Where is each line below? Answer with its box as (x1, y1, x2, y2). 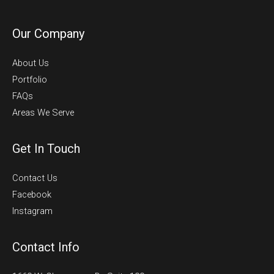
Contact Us (12, 172, 57, 183)
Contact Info (12, 239, 80, 254)
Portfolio (12, 73, 47, 85)
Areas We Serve (12, 106, 74, 118)
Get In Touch (12, 141, 80, 156)
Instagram (12, 205, 53, 217)
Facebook (12, 188, 51, 200)
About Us (12, 57, 49, 68)
